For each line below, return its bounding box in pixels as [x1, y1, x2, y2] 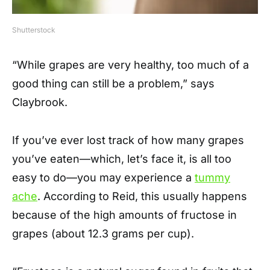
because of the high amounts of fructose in [12, 209, 237, 222]
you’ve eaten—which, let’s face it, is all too [12, 152, 231, 166]
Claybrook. [12, 96, 67, 109]
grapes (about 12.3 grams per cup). [12, 227, 194, 240]
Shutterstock [12, 25, 55, 35]
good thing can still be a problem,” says [12, 77, 215, 90]
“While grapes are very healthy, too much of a [12, 58, 249, 72]
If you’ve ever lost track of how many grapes [12, 134, 244, 147]
